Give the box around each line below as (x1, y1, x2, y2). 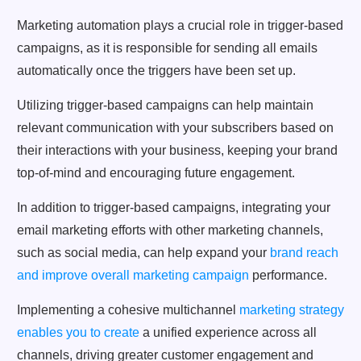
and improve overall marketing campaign (17, 268, 249, 283)
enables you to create (17, 326, 139, 340)
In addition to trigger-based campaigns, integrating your (17, 201, 330, 215)
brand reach (270, 246, 338, 260)
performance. (249, 268, 327, 283)
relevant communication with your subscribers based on (17, 121, 334, 135)
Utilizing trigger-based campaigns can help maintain (17, 98, 313, 113)
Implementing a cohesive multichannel (17, 303, 239, 317)
